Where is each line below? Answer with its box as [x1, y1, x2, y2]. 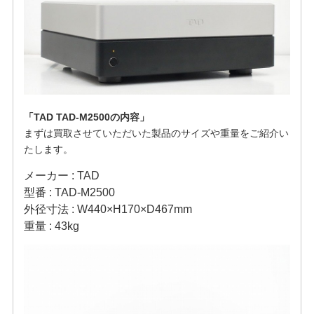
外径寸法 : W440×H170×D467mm [23, 203, 192, 216]
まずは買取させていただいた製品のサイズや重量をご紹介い [23, 128, 289, 139]
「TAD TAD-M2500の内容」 [23, 111, 149, 123]
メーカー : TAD [23, 170, 100, 182]
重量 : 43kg [23, 220, 79, 233]
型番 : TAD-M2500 [23, 186, 115, 199]
